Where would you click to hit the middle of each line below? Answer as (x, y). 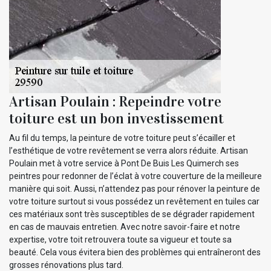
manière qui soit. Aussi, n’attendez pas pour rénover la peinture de (135, 189)
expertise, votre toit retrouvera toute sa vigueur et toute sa (120, 240)
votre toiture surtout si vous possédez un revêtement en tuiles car (134, 202)
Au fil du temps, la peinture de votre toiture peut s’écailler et (122, 138)
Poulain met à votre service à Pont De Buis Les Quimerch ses (124, 164)
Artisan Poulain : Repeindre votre (115, 102)
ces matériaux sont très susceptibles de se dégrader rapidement (132, 214)
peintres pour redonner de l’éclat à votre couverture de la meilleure (135, 176)
